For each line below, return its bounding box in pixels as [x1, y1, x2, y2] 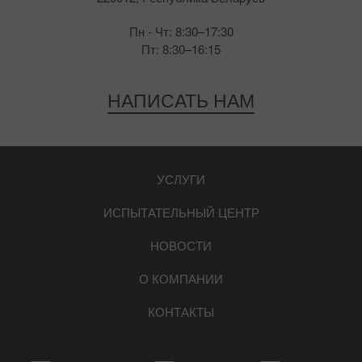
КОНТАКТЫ [148, 303, 214, 321]
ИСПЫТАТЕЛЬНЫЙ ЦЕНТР [103, 204, 259, 221]
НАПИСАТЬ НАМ [107, 86, 255, 113]
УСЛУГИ [157, 170, 205, 188]
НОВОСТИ [150, 237, 212, 255]
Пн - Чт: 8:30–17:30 [128, 23, 234, 40]
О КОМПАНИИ [139, 270, 223, 288]
